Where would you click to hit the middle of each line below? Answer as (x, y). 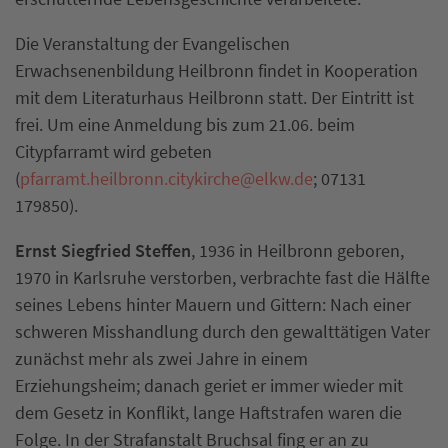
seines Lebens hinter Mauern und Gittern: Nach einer (213, 304)
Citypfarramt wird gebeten (113, 151)
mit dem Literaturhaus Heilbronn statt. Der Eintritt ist (214, 97)
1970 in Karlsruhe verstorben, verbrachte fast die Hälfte (222, 277)
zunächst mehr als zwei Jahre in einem (161, 358)
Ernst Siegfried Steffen (103, 250)
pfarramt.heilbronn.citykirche (130, 178)
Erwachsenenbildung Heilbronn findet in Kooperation (216, 70)
